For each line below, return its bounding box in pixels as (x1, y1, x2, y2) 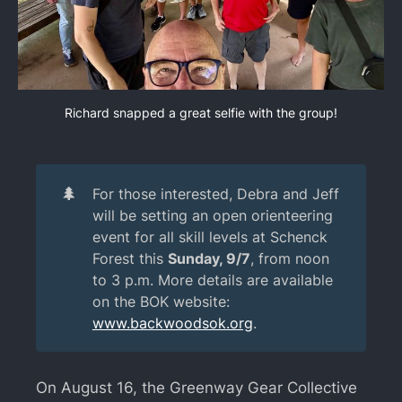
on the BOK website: (92, 292, 230, 310)
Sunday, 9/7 (167, 249, 250, 267)
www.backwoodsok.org (92, 313, 253, 332)
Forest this (92, 249, 168, 267)
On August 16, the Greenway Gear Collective (36, 379, 357, 398)
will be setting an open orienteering (92, 205, 333, 224)
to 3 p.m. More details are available (92, 270, 333, 289)
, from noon (249, 249, 329, 267)
